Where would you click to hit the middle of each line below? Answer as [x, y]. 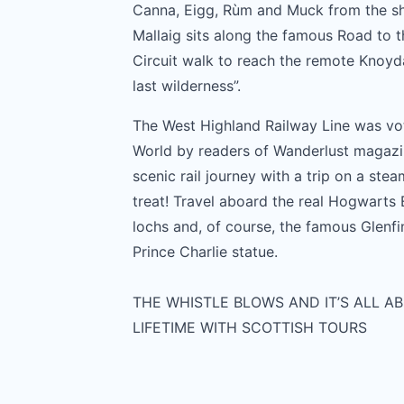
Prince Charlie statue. [205, 252]
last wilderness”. [187, 86]
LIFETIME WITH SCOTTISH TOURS [250, 327]
